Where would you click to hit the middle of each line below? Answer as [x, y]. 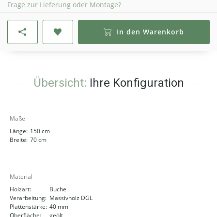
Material [21, 177]
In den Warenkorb [150, 32]
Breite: [19, 140]
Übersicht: [60, 83]
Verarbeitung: [28, 198]
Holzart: [20, 189]
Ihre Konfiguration [135, 83]
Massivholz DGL [71, 198]
